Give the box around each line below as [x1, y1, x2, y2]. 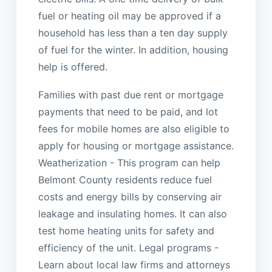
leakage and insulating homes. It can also [38, 208, 227, 220]
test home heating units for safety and [38, 225, 214, 237]
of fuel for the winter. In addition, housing [38, 43, 228, 56]
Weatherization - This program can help [38, 157, 220, 169]
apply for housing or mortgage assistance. [38, 140, 234, 152]
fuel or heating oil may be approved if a [38, 9, 221, 22]
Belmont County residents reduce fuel [38, 174, 212, 186]
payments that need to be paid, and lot [38, 106, 218, 118]
